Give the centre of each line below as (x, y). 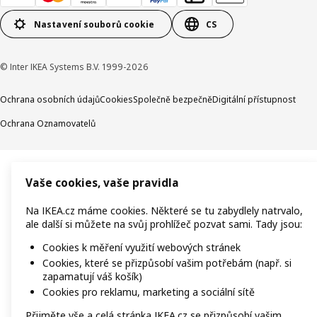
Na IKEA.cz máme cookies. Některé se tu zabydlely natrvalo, (164, 211)
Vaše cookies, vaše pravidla (102, 183)
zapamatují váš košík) (92, 277)
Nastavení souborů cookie (94, 24)
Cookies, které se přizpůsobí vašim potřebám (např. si (167, 263)
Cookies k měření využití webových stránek (142, 248)
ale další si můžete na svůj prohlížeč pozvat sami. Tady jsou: (164, 224)
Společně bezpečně (173, 100)
